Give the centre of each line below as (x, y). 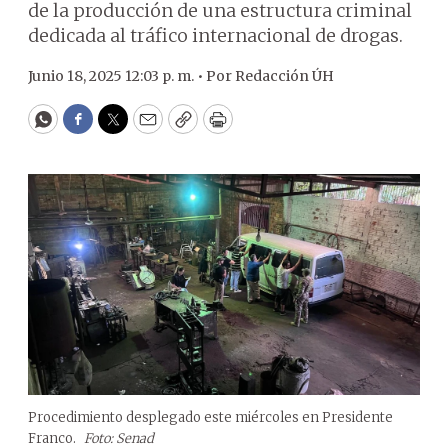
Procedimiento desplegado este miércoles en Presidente (210, 417)
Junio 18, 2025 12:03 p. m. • (117, 76)
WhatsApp (88, 128)
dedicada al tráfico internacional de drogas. (215, 35)
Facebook (118, 128)
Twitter (145, 128)
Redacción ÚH (284, 76)
